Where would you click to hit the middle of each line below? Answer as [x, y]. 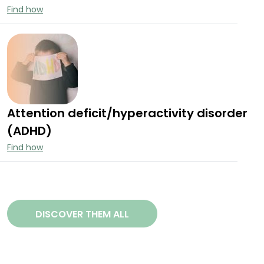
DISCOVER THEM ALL [82, 214]
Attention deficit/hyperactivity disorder [127, 113]
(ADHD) [29, 131]
